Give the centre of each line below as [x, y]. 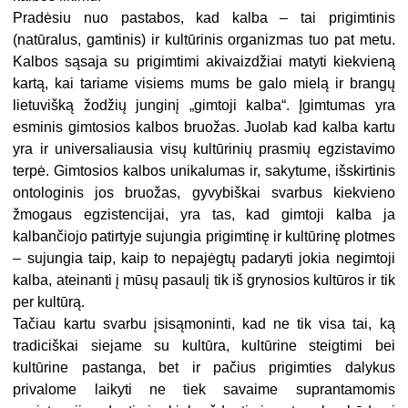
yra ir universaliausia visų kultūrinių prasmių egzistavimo [204, 149]
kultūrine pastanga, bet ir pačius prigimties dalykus [204, 368]
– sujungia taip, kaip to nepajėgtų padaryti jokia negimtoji [204, 259]
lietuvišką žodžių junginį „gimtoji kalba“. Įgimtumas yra [204, 106]
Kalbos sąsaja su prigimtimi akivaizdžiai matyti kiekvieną [204, 62]
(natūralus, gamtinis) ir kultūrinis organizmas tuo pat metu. [204, 40]
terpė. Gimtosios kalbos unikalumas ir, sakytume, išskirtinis [204, 171]
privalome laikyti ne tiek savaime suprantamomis [204, 390]
